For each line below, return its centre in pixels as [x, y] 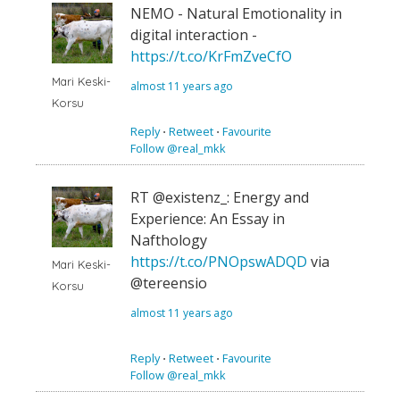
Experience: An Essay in [208, 218]
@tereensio [169, 283]
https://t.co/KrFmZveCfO [211, 57]
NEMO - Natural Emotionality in [236, 14]
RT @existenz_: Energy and [220, 197]
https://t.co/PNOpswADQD [219, 261]
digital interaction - [194, 35]
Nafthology [169, 240]
